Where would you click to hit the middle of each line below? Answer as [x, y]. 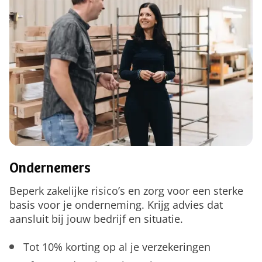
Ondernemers [50, 169]
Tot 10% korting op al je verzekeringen [117, 247]
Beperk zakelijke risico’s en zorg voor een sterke [126, 190]
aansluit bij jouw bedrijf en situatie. [96, 218]
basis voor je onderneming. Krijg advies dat [116, 204]
